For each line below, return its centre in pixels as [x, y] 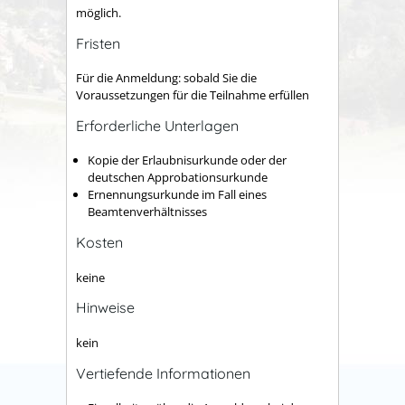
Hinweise [105, 308]
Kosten [99, 243]
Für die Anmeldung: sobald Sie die [166, 78]
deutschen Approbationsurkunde [178, 178]
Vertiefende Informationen [163, 373]
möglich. [99, 13]
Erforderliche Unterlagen [157, 125]
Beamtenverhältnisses [147, 212]
